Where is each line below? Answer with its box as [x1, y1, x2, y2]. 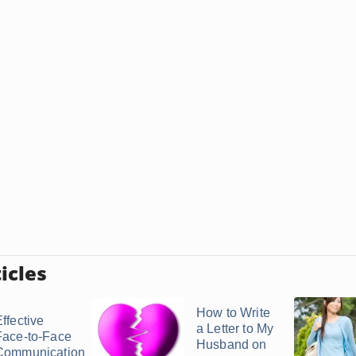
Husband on [196, 338, 267, 351]
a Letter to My [196, 322, 274, 335]
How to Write [196, 306, 270, 319]
